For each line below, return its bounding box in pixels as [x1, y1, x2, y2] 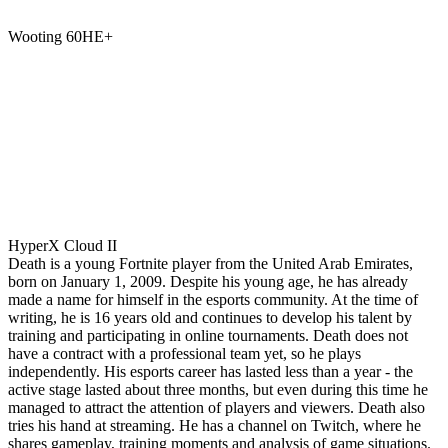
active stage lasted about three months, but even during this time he [8, 380, 428, 398]
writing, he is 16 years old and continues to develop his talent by [8, 308, 412, 326]
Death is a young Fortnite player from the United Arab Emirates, [8, 254, 413, 272]
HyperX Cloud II [8, 236, 117, 254]
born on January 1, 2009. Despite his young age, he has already [8, 272, 408, 290]
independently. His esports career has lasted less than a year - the [8, 362, 413, 380]
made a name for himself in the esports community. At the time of [8, 290, 418, 308]
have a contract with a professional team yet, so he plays [8, 344, 361, 362]
